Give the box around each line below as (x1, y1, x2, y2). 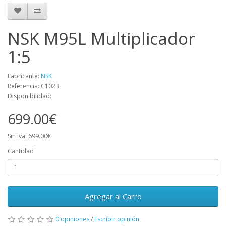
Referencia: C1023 (8, 81, 59, 90)
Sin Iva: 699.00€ (8, 131, 51, 140)
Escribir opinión (94, 214, 139, 223)
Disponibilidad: (8, 91, 51, 100)
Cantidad (8, 146, 34, 155)
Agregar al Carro (84, 191, 142, 201)
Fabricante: (8, 71, 41, 80)
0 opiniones (55, 214, 89, 223)
